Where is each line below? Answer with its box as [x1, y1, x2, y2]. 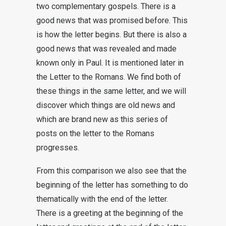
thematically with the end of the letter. [36, 194, 168, 204]
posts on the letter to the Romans [36, 129, 154, 138]
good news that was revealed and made [36, 44, 177, 53]
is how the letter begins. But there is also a [36, 30, 187, 39]
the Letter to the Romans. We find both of [36, 72, 181, 82]
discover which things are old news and [36, 100, 175, 110]
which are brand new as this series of [36, 115, 168, 124]
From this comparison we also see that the [36, 166, 187, 176]
